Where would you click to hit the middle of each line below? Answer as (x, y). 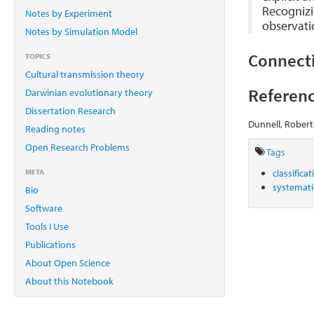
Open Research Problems (77, 147)
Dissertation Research (70, 110)
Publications (50, 244)
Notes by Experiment (69, 13)
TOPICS (38, 56)
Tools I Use (47, 226)
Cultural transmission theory (85, 74)
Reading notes (55, 129)
